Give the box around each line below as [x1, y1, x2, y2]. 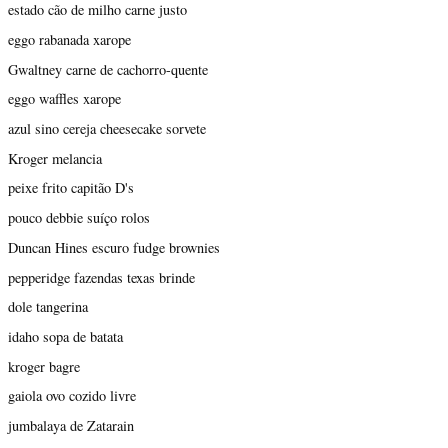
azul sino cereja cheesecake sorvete [8, 118, 206, 138]
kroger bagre [8, 356, 80, 376]
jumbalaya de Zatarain [8, 416, 134, 436]
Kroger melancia [8, 148, 102, 168]
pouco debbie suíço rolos [8, 208, 150, 228]
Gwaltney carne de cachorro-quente [8, 59, 208, 79]
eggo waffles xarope [8, 89, 121, 109]
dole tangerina [8, 297, 88, 317]
